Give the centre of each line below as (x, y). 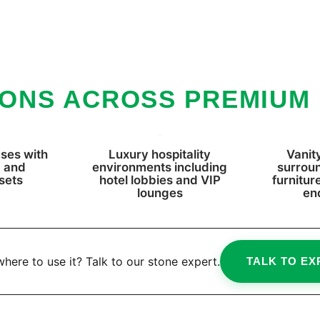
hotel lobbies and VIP (160, 180)
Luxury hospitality (160, 155)
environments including (160, 167)
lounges (160, 193)
